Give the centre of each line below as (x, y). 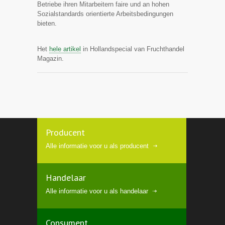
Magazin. (51, 58)
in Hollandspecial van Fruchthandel (133, 49)
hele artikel (65, 49)
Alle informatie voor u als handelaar (97, 191)
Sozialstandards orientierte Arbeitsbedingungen (105, 14)
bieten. (48, 23)
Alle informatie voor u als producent (97, 146)
